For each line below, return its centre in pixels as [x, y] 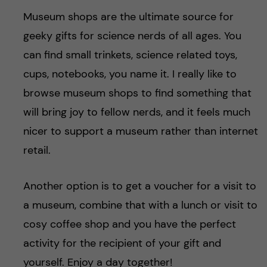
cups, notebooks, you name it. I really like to [130, 74]
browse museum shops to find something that [137, 93]
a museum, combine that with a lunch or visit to [140, 205]
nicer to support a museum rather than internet [140, 131]
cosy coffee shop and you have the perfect [129, 224]
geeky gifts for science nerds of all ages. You [132, 35]
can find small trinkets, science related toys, [130, 55]
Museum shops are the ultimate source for [128, 16]
